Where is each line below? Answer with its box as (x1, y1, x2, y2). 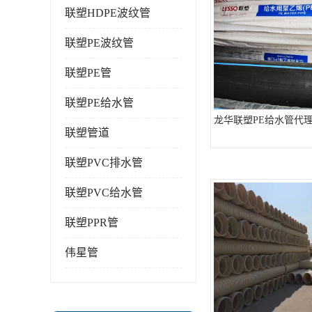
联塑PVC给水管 (65, 187, 143, 198)
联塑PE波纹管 (65, 37, 134, 49)
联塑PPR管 (65, 217, 118, 228)
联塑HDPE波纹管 (65, 7, 150, 19)
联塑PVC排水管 (65, 157, 143, 169)
